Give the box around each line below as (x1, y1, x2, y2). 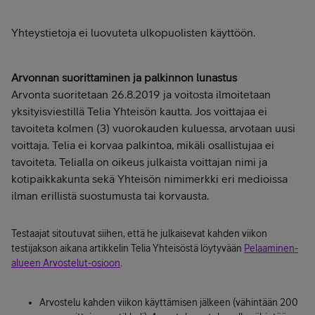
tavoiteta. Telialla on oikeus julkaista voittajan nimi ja (11, 155, 267, 169)
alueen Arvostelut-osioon (11, 257, 120, 269)
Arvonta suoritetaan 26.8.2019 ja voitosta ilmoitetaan (11, 88, 271, 101)
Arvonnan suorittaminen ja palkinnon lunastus (11, 71, 237, 84)
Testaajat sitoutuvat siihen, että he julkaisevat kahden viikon (11, 228, 267, 240)
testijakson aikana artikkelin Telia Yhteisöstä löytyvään (11, 243, 244, 255)
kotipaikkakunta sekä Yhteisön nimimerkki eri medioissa (11, 172, 288, 186)
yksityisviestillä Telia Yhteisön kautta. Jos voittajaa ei (11, 105, 267, 118)
